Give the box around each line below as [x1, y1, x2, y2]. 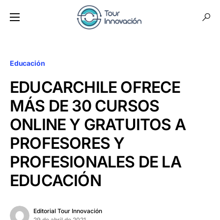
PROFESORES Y [10, 134, 125, 153]
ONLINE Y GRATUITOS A [10, 115, 186, 134]
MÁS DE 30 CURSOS [10, 96, 160, 115]
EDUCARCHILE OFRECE [10, 78, 181, 97]
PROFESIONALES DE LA [10, 152, 181, 171]
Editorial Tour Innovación [33, 207, 102, 215]
